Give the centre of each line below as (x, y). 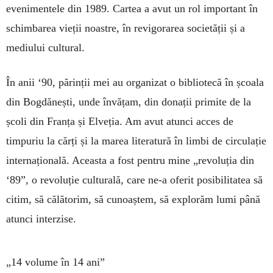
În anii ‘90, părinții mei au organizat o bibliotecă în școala (135, 83)
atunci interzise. (41, 219)
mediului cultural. (45, 48)
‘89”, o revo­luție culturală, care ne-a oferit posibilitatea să (134, 180)
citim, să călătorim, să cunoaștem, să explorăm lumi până (133, 200)
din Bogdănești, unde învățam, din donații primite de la (129, 102)
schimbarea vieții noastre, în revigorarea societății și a (126, 28)
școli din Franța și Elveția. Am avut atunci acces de (120, 122)
